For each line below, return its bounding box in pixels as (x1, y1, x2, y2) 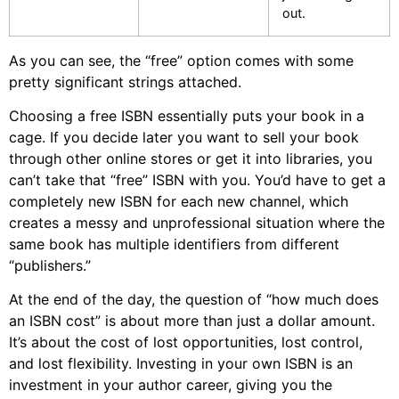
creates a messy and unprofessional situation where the (9, 213, 385, 232)
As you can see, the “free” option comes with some (9, 51, 354, 69)
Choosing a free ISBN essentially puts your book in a (9, 106, 364, 125)
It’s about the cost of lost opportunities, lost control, (9, 333, 362, 352)
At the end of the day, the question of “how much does (9, 290, 379, 309)
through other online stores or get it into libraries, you (9, 149, 372, 167)
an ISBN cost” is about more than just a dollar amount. (9, 312, 375, 330)
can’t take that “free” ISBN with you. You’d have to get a (9, 170, 386, 189)
